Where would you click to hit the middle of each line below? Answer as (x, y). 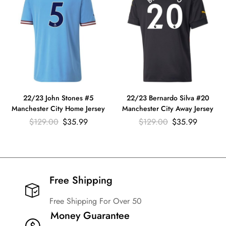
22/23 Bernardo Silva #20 (168, 98)
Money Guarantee (90, 215)
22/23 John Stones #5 (58, 98)
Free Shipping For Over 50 (96, 201)
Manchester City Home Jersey (58, 108)
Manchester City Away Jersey (168, 108)
